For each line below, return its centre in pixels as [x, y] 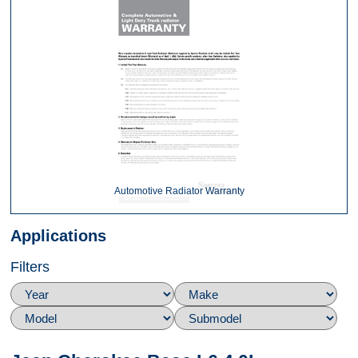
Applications [58, 235]
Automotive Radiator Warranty [179, 191]
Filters [30, 267]
